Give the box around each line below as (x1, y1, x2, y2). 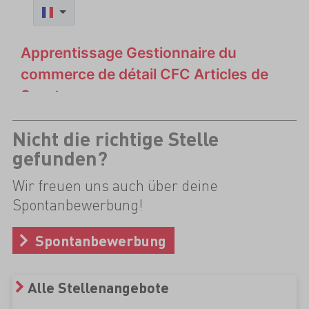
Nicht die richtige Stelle (12, 126, 219, 152)
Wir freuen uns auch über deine (12, 176, 218, 195)
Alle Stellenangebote (28, 278, 170, 297)
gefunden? (12, 146, 108, 171)
